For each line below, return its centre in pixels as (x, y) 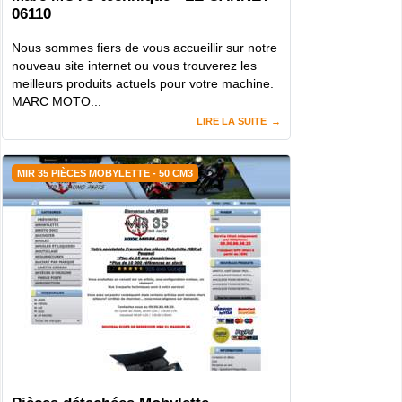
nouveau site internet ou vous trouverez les (134, 66)
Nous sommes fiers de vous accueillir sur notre (144, 48)
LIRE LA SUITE (232, 122)
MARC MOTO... (57, 102)
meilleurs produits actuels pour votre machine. (143, 84)
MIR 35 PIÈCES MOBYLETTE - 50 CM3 (105, 174)
